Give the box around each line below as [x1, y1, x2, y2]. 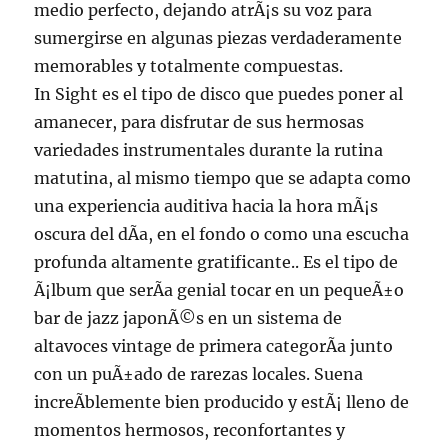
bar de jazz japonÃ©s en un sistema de [34, 308, 343, 329]
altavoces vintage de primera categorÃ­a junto [34, 336, 394, 357]
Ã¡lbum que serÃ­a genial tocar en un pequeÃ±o [34, 280, 405, 301]
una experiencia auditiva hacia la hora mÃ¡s [34, 196, 379, 217]
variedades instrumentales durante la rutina [34, 140, 384, 161]
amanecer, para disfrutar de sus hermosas [34, 112, 365, 133]
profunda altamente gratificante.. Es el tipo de [34, 252, 399, 273]
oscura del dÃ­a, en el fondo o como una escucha [34, 224, 410, 245]
